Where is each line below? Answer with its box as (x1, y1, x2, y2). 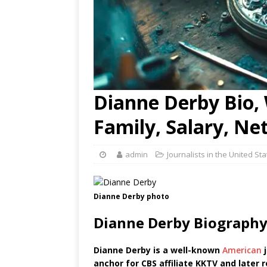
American (222, 244, 262, 256)
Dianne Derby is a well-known (94, 244, 222, 256)
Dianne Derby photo (94, 191, 169, 201)
